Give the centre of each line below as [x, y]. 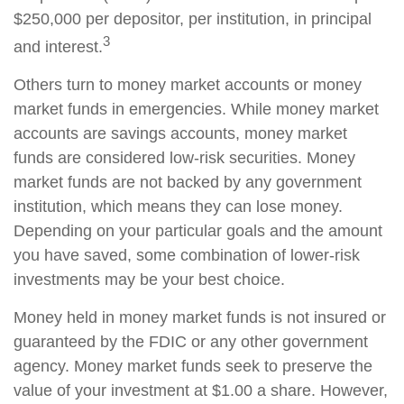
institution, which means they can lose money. [178, 207]
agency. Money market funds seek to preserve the [193, 366]
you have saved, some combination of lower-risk [187, 255]
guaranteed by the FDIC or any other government [191, 342]
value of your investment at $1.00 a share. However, [201, 390]
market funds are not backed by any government [188, 182]
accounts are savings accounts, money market [180, 133]
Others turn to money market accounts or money [188, 85]
